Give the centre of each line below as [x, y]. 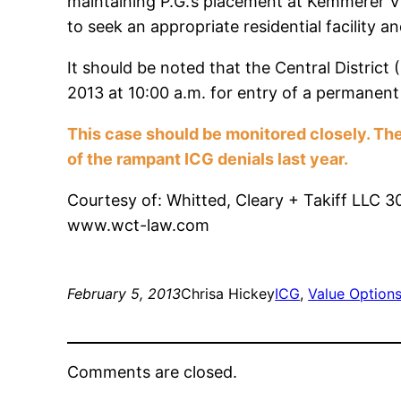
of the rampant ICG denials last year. [210, 159]
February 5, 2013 [124, 294]
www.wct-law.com [139, 226]
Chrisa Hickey [228, 294]
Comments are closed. [153, 372]
